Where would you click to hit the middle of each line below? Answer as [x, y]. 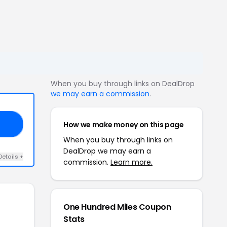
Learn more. [131, 162]
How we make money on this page [124, 125]
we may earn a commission [100, 94]
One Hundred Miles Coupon [117, 207]
